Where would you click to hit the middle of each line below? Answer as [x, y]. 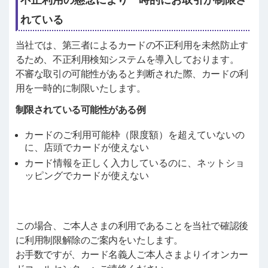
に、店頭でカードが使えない [86, 147]
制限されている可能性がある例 [80, 109]
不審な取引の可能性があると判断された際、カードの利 [132, 74]
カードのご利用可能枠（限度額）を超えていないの [134, 135]
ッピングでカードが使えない [86, 175]
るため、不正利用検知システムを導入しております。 [127, 59]
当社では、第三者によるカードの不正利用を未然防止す [132, 45]
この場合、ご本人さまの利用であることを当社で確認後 [132, 226]
